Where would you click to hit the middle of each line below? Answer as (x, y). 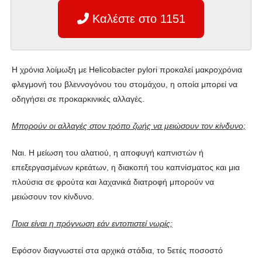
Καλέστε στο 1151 (137, 18)
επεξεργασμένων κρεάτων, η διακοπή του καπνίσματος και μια (126, 167)
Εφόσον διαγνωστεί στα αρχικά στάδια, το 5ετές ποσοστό (117, 250)
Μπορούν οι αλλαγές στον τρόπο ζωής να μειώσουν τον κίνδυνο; (129, 125)
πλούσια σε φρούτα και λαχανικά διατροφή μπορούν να (113, 182)
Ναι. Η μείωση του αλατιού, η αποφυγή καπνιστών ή (108, 152)
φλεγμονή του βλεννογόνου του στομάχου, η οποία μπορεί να (125, 84)
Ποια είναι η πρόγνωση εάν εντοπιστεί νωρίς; (92, 223)
